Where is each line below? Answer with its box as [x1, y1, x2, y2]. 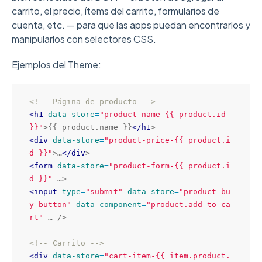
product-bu [184, 187, 230, 196]
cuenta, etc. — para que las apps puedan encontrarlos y [12, 19, 250, 31]
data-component [76, 200, 142, 209]
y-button [29, 200, 67, 209]
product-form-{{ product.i [113, 161, 230, 170]
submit [90, 187, 118, 196]
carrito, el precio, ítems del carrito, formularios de [12, 5, 219, 17]
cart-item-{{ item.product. [109, 251, 230, 260]
